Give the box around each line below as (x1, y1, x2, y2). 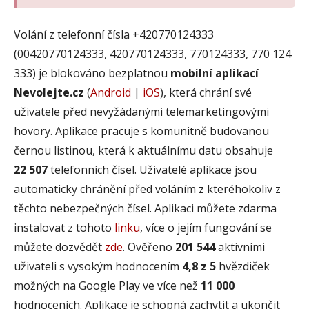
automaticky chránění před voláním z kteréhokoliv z (14, 181, 281, 197)
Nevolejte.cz (14, 84, 84, 100)
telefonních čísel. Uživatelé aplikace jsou (48, 161, 257, 177)
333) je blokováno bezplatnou (14, 65, 170, 81)
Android (90, 84, 131, 100)
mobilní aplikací (170, 65, 259, 81)
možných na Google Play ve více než (14, 277, 201, 293)
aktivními (215, 239, 265, 255)
